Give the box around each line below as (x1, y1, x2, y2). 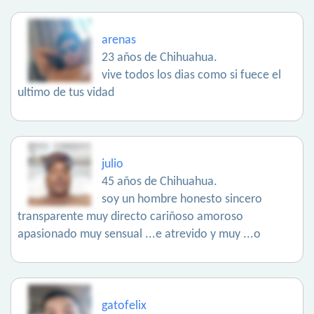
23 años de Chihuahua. (102, 51, 217, 65)
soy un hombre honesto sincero (102, 193, 262, 207)
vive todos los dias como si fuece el (102, 69, 281, 83)
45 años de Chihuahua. (102, 175, 217, 189)
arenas (102, 34, 136, 48)
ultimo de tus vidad (18, 86, 114, 100)
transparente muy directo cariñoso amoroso (18, 210, 243, 224)
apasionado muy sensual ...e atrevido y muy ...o (18, 228, 261, 242)
